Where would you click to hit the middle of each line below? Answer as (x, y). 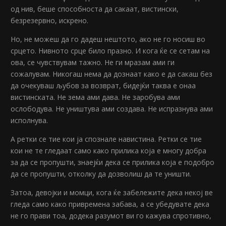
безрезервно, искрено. (50, 21)
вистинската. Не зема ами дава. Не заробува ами (96, 97)
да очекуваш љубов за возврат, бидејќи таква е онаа (103, 86)
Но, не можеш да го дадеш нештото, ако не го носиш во (108, 39)
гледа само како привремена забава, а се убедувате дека (110, 204)
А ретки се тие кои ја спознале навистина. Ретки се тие (106, 139)
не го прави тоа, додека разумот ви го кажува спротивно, (111, 216)
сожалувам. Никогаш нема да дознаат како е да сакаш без (112, 74)
